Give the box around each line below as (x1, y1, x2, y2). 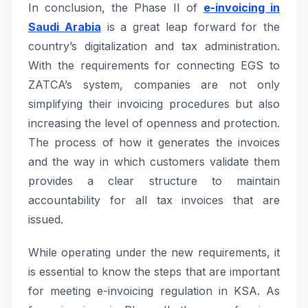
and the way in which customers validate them (28, 155, 280, 168)
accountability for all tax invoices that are (28, 193, 280, 207)
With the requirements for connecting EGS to (28, 58, 280, 72)
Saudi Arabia (28, 20, 101, 34)
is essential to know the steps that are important (28, 265, 280, 278)
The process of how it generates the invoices (28, 135, 280, 149)
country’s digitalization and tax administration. (28, 39, 280, 53)
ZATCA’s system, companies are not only (28, 78, 280, 91)
